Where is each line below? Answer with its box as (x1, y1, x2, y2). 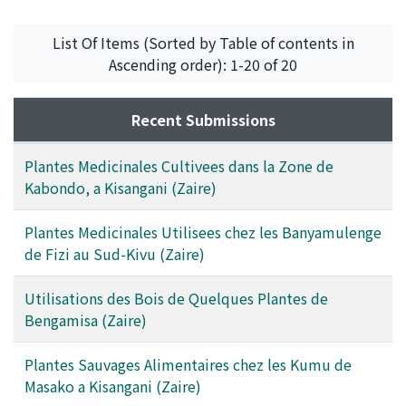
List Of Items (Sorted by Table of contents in (52, 31, 354, 53)
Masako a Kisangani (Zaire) (24, 374, 201, 397)
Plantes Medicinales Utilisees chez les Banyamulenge (24, 220, 382, 243)
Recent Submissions (130, 108, 275, 130)
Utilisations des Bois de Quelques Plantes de (24, 286, 328, 309)
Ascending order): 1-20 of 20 (109, 53, 297, 75)
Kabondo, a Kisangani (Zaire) (24, 176, 217, 198)
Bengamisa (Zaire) (24, 308, 147, 331)
